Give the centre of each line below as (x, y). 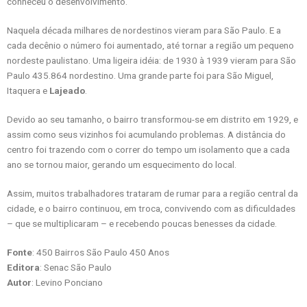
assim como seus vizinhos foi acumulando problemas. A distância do (146, 134)
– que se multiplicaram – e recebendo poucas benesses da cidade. (142, 223)
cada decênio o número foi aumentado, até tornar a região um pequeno (150, 45)
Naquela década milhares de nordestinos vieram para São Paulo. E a (144, 30)
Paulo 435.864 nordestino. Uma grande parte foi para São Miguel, (140, 75)
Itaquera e (28, 90)
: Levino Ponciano (67, 282)
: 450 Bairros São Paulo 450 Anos (101, 252)
